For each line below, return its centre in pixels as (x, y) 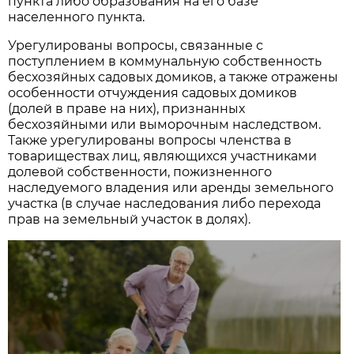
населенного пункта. (77, 17)
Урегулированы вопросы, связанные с (136, 45)
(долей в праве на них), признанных (127, 108)
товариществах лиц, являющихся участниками (163, 156)
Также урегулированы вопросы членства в (150, 140)
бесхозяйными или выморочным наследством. (165, 124)
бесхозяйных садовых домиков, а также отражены (173, 77)
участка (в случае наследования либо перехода (165, 203)
